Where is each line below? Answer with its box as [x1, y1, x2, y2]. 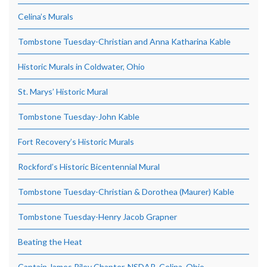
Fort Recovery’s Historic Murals [18, 136, 134, 147]
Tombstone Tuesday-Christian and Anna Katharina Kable [18, 36, 231, 47]
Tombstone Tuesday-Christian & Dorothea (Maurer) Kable [18, 187, 234, 197]
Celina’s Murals [18, 11, 73, 22]
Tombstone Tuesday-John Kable [18, 111, 139, 122]
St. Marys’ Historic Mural [18, 86, 108, 97]
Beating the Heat [18, 237, 82, 247]
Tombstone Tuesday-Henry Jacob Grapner [18, 212, 177, 222]
